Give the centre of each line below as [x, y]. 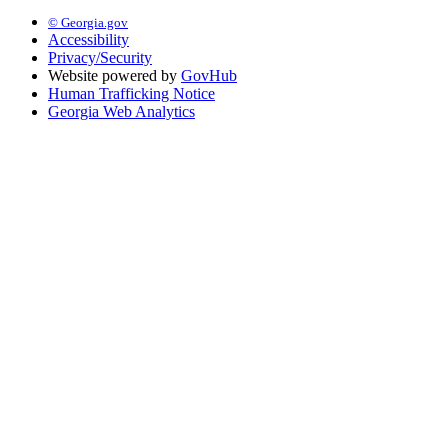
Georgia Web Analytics [121, 112]
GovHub [209, 76]
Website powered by [114, 76]
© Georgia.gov [88, 23]
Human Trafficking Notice [131, 94]
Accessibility [88, 40]
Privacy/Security [100, 58]
